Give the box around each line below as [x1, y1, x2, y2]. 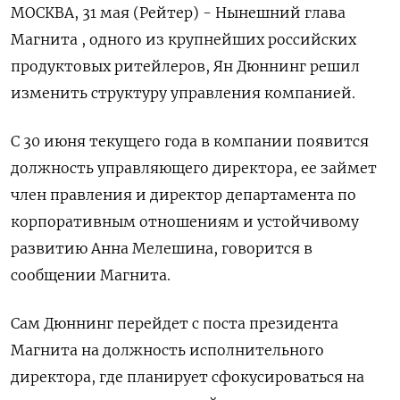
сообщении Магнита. [11, 265, 171, 284]
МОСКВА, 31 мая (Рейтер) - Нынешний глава [11, 3, 346, 21]
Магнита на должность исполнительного [11, 340, 324, 359]
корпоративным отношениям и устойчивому [11, 212, 359, 230]
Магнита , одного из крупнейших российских [11, 29, 356, 48]
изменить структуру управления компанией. [11, 83, 355, 102]
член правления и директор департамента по [11, 185, 356, 204]
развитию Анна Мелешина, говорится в [11, 238, 312, 257]
